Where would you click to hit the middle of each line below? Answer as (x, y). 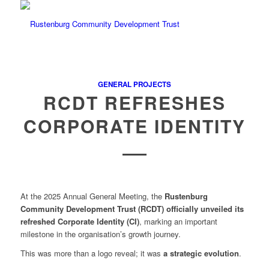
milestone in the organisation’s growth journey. (100, 234)
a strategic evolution (201, 253)
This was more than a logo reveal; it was (92, 253)
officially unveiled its (205, 209)
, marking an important (178, 222)
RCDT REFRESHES (134, 102)
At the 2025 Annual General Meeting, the (92, 196)
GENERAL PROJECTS (134, 84)
